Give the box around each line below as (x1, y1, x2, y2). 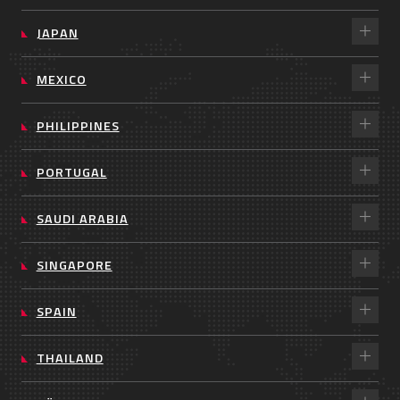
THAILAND (36, 347, 104, 368)
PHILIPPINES (36, 115, 120, 136)
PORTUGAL (36, 162, 107, 182)
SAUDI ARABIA (36, 208, 129, 229)
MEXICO (36, 69, 87, 89)
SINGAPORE (36, 254, 112, 275)
